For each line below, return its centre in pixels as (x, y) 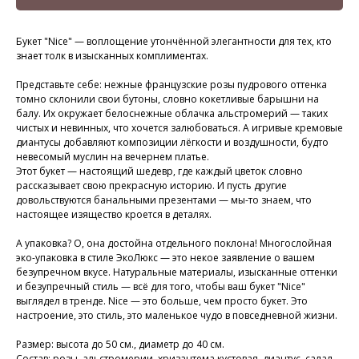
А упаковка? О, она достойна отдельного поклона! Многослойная (174, 244)
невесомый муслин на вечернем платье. (113, 157)
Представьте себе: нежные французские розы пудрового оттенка (171, 85)
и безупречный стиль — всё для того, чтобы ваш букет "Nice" (161, 287)
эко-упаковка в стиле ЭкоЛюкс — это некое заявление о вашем (165, 258)
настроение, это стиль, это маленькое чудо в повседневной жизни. (177, 316)
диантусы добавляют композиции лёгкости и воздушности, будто (172, 143)
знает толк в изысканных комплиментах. (112, 56)
